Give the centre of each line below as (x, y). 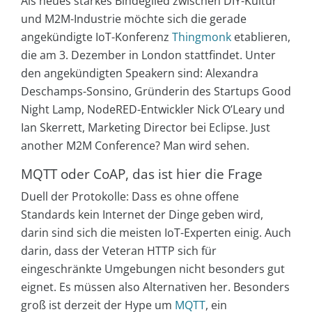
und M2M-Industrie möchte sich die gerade (134, 18)
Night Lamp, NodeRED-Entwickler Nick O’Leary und (153, 109)
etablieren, (261, 37)
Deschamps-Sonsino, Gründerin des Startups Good (156, 91)
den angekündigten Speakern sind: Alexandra (140, 73)
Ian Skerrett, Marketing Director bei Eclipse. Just (146, 127)
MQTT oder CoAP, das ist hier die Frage (142, 173)
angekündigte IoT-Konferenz (96, 37)
